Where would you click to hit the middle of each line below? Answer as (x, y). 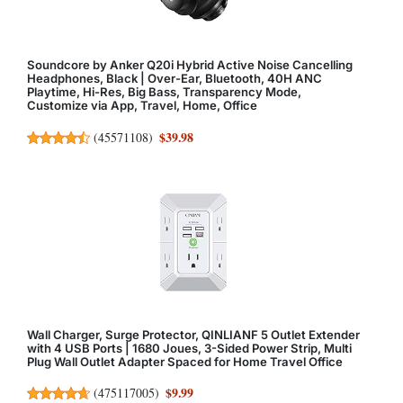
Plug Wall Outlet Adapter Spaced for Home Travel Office (185, 361)
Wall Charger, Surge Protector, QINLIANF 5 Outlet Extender (193, 334)
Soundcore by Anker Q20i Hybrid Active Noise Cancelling (190, 65)
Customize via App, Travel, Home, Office (142, 106)
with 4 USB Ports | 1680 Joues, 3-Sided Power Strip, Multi (189, 348)
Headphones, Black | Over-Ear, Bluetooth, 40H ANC (175, 79)
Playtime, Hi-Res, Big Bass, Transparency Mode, (164, 92)
